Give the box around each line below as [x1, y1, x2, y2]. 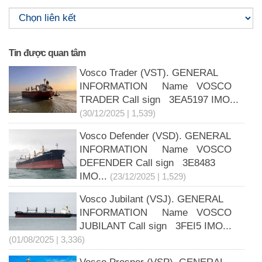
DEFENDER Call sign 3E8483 [79, 157, 215, 169]
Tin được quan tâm [9, 48, 86, 58]
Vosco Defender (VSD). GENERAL [79, 130, 230, 142]
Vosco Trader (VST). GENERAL [79, 67, 218, 79]
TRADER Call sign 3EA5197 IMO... [79, 94, 239, 106]
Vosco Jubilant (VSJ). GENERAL [79, 194, 223, 205]
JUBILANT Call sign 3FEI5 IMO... [79, 220, 232, 232]
